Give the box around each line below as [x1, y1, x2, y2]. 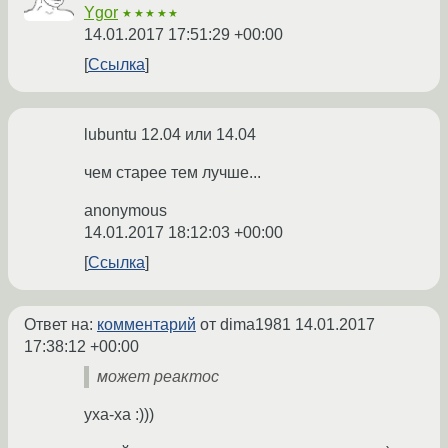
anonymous [84, 202, 167, 220]
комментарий [97, 316, 196, 334]
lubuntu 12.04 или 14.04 [84, 126, 256, 144]
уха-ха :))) [84, 406, 154, 424]
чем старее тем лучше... [84, 164, 261, 182]
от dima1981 [196, 316, 295, 334]
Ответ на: [24, 316, 97, 334]
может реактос [97, 368, 219, 386]
